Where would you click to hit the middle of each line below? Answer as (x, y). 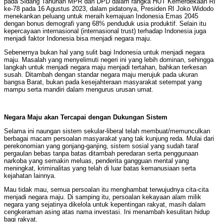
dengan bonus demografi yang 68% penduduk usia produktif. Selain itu (105, 24)
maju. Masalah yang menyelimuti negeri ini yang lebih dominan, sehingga (109, 60)
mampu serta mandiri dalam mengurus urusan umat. (79, 90)
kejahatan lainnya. (30, 176)
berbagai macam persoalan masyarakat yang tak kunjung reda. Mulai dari (109, 139)
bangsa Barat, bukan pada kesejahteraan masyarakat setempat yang (103, 82)
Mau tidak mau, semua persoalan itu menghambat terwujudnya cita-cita (106, 190)
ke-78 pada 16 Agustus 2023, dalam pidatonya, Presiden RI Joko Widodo (109, 9)
